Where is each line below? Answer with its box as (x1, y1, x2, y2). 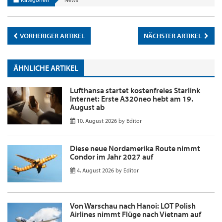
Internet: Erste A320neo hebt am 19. (70, 93, 193, 104)
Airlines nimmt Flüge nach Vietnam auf (70, 209, 201, 219)
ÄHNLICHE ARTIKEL (13, 63, 78, 73)
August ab (70, 102, 105, 112)
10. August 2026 (77, 116, 117, 124)
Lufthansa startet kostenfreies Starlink (70, 85, 200, 95)
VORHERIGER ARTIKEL (19, 31, 85, 40)
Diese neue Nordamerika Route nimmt (70, 143, 200, 153)
